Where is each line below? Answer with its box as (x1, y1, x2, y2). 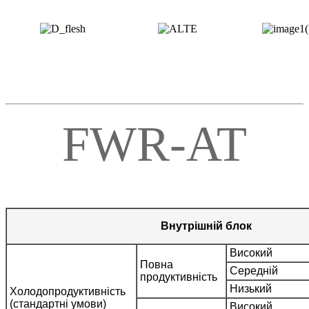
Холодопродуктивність (7, 285, 128, 297)
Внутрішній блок (160, 219, 252, 232)
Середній (227, 264, 278, 277)
